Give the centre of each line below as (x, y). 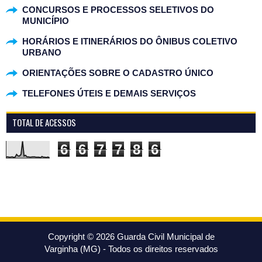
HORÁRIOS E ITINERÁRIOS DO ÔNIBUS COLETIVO (130, 41)
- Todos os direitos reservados (159, 249)
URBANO (42, 52)
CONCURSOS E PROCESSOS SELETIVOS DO (118, 9)
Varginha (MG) (72, 249)
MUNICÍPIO (46, 20)
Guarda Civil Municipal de (166, 236)
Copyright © (72, 236)
